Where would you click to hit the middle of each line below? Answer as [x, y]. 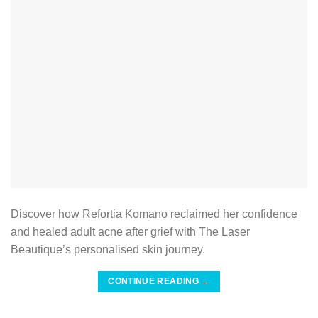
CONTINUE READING [155, 281]
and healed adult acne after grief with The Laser [130, 231]
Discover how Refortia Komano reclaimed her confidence [154, 214]
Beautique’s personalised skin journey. [108, 249]
